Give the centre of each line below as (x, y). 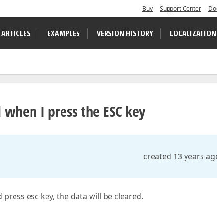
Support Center (180, 8)
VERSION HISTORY (125, 33)
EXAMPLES (64, 33)
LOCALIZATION (193, 33)
